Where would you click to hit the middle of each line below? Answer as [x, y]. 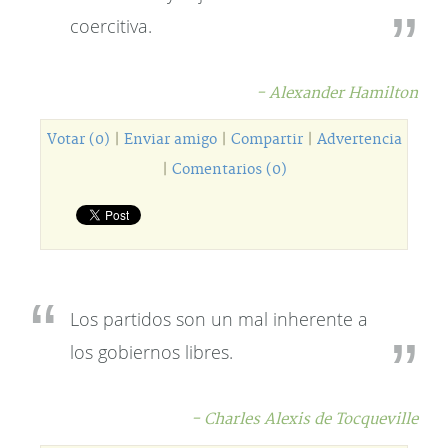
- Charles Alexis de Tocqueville [304, 419]
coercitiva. [111, 26]
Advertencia [359, 140]
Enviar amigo [170, 140]
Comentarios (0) [229, 170]
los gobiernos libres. [151, 352]
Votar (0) [78, 140]
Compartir [266, 140]
